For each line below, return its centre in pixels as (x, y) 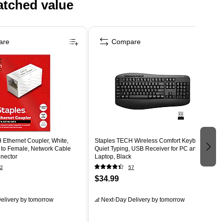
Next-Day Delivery (125, 199)
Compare (126, 41)
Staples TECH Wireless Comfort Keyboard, (152, 140)
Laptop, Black (113, 156)
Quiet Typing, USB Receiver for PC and (147, 148)
